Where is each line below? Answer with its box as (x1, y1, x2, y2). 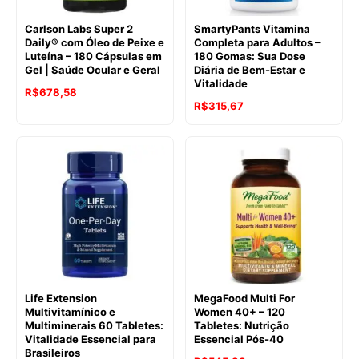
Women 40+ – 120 (194, 305, 285, 318)
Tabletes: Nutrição (194, 318, 289, 332)
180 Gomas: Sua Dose (194, 49, 305, 63)
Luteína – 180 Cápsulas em (25, 49, 162, 63)
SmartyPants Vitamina (194, 22, 310, 35)
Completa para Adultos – (194, 35, 321, 49)
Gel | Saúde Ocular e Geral (25, 63, 160, 76)
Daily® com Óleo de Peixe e (25, 35, 164, 49)
